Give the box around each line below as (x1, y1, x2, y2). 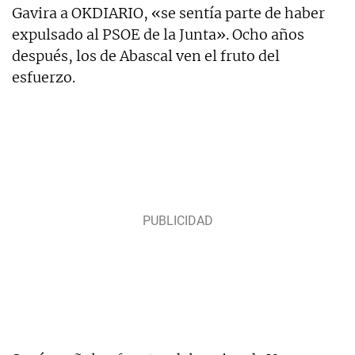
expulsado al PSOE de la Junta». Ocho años (12, 25, 304, 44)
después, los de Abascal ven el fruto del (12, 47, 280, 66)
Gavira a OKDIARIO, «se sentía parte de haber (12, 4, 325, 23)
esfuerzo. (12, 68, 75, 87)
